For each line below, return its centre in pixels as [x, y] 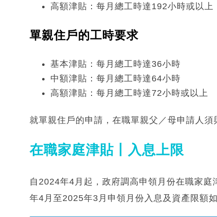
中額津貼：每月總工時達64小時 [116, 78]
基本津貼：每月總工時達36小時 [116, 64]
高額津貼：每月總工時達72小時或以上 [129, 93]
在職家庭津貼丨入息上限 [107, 150]
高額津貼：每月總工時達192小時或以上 [132, 6]
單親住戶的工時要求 [84, 35]
